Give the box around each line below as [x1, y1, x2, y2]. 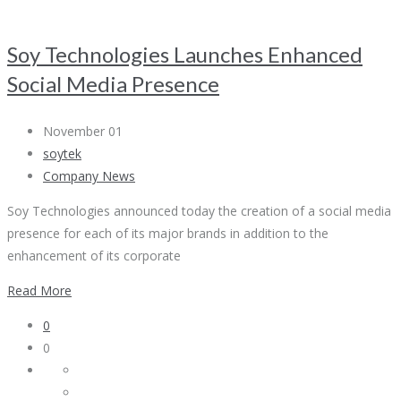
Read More [7, 282, 72, 300]
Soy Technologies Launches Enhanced [7, 41, 363, 68]
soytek [43, 145, 81, 163]
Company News [43, 167, 135, 185]
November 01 [43, 123, 123, 141]
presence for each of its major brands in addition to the [7, 225, 328, 243]
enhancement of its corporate [7, 247, 181, 265]
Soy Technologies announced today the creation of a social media [7, 202, 391, 220]
